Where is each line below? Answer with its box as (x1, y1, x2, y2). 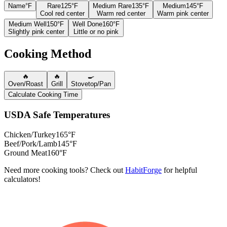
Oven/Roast (8, 80, 43, 88)
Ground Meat (4, 148, 47, 157)
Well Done (72, 20, 102, 28)
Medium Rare (93, 2, 132, 10)
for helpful (162, 165, 197, 174)
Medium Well (9, 20, 47, 28)
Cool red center (40, 10, 85, 18)
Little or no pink (73, 28, 119, 36)
